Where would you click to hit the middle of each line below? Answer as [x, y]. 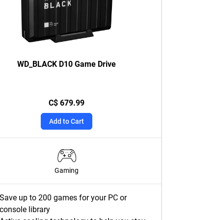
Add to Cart [67, 121]
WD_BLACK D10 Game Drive [67, 64]
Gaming [67, 170]
